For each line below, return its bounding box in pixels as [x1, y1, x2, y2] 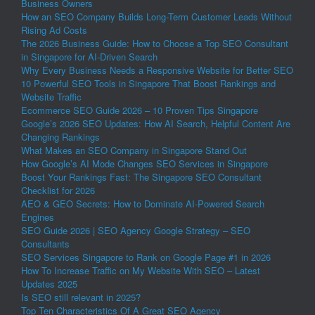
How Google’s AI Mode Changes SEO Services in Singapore [21, 156, 268, 170]
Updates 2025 [21, 276, 77, 290]
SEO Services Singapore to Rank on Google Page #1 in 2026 [21, 250, 271, 264]
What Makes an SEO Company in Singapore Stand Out [21, 143, 247, 157]
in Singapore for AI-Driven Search [21, 49, 157, 63]
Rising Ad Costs [21, 22, 87, 37]
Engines [21, 210, 54, 224]
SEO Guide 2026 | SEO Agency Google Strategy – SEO [21, 223, 250, 237]
